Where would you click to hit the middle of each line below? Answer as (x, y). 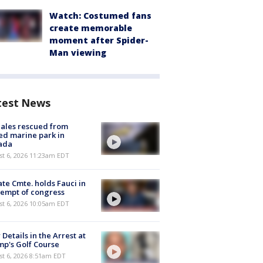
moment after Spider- (99, 40)
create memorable (91, 28)
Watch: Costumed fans (100, 16)
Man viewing (78, 53)
